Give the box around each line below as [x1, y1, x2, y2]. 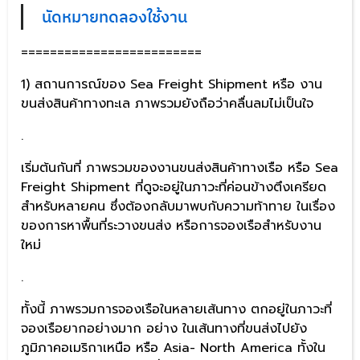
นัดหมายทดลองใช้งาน [42, 5, 187, 27]
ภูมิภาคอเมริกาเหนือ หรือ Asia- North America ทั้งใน [21, 337, 325, 358]
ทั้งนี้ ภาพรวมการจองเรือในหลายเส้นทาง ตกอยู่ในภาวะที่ [21, 299, 332, 319]
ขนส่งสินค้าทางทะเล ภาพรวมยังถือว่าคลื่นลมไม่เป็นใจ [21, 93, 313, 113]
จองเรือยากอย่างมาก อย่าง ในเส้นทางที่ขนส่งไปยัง [21, 318, 307, 338]
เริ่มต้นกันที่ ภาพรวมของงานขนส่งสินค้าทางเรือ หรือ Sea [21, 157, 338, 178]
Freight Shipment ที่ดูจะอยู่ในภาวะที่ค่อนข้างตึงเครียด [21, 177, 326, 197]
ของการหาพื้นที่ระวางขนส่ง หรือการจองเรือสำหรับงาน [21, 215, 321, 235]
